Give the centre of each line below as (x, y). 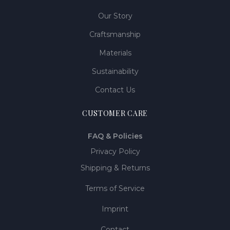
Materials (115, 53)
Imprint (115, 209)
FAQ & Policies (115, 136)
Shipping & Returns (115, 168)
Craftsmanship (115, 34)
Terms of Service (115, 188)
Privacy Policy (115, 151)
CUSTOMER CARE (115, 113)
